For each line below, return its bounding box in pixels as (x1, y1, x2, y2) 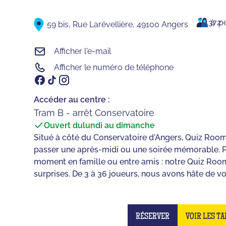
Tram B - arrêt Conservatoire (34, 107, 155, 118)
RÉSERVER (136, 212, 169, 222)
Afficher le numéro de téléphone (54, 62, 174, 72)
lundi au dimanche (83, 120, 155, 130)
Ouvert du (44, 120, 83, 130)
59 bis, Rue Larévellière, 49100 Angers (47, 19, 189, 29)
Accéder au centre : (34, 94, 110, 104)
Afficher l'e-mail (54, 46, 111, 56)
